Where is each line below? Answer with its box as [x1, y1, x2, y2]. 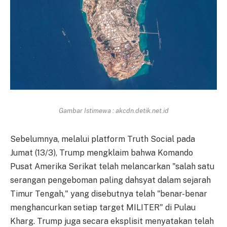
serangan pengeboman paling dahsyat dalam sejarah [10, 175, 211, 185]
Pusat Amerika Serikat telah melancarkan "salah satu [10, 161, 214, 171]
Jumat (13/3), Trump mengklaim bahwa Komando [10, 147, 193, 158]
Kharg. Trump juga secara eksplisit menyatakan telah [10, 216, 214, 226]
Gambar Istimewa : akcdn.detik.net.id [58, 106, 169, 115]
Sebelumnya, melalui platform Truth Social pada [10, 134, 195, 144]
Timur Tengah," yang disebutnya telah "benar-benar [10, 188, 207, 199]
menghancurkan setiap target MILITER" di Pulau [10, 202, 196, 212]
